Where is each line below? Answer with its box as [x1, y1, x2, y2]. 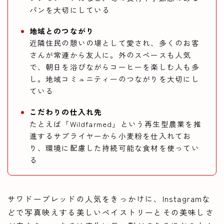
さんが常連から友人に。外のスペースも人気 [29, 49, 191, 60]
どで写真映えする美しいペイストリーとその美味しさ [7, 206, 214, 218]
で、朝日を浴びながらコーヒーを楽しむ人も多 [29, 61, 199, 72]
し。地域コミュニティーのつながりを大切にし [29, 73, 199, 84]
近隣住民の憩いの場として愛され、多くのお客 [29, 37, 199, 48]
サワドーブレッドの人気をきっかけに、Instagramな [7, 193, 211, 204]
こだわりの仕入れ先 [29, 106, 102, 117]
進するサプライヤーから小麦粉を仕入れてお [29, 130, 191, 141]
